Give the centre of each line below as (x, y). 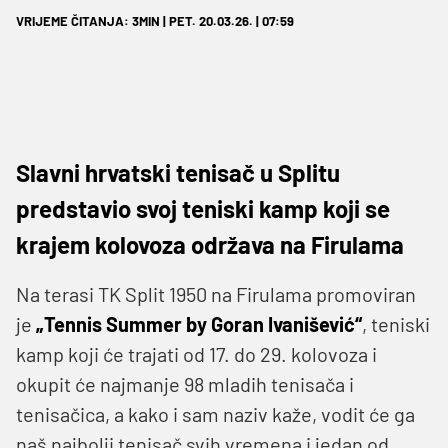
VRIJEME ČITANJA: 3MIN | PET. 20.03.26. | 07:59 (155, 20)
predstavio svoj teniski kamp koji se (203, 208)
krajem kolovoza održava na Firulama (210, 244)
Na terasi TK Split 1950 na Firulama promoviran (216, 293)
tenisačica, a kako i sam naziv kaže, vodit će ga (215, 413)
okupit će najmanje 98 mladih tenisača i (185, 383)
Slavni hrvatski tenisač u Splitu (178, 172)
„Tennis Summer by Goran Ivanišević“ (199, 323)
